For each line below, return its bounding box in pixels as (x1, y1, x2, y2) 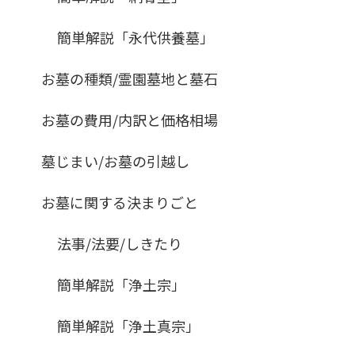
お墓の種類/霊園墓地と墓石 (41, 67, 218, 89)
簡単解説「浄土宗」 (57, 273, 185, 295)
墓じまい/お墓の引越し (41, 150, 189, 171)
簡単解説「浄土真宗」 (57, 315, 200, 336)
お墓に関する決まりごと (41, 191, 198, 212)
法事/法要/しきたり (57, 232, 182, 254)
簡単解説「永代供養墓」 (57, 26, 214, 48)
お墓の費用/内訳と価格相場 (41, 109, 218, 130)
